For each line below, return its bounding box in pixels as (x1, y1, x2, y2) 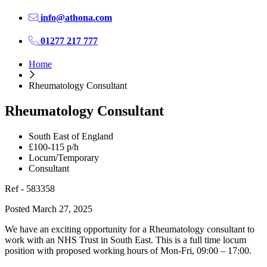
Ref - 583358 (5, 183, 55, 194)
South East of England (29, 131, 113, 141)
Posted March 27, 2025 (5, 203, 92, 214)
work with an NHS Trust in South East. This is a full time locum (5, 234, 246, 245)
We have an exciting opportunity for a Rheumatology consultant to (5, 223, 254, 234)
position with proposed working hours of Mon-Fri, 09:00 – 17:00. (5, 245, 252, 256)
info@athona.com (38, 12, 112, 23)
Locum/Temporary (29, 152, 99, 163)
